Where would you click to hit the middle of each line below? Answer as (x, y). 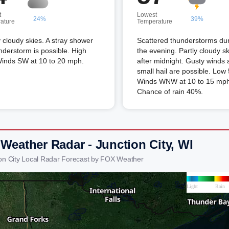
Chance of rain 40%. (170, 91)
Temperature (155, 21)
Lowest (147, 15)
